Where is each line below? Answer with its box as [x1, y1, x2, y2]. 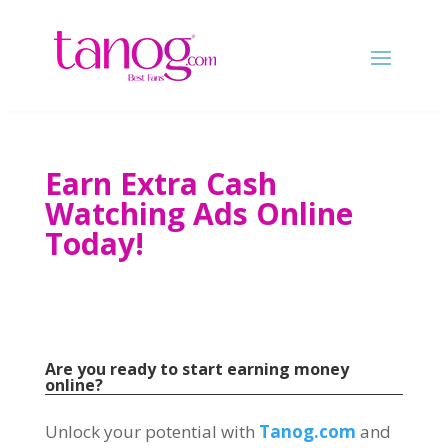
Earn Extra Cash [44, 163, 277, 204]
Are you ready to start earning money [44, 358, 349, 380]
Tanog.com [258, 420, 360, 443]
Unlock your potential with [44, 420, 255, 443]
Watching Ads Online [44, 193, 353, 234]
